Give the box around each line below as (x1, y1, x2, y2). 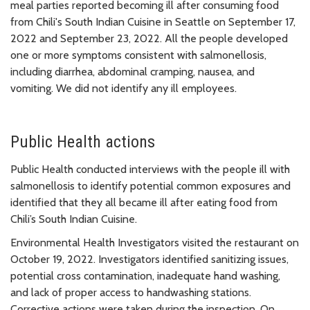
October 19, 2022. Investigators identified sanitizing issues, (10, 252, 289, 266)
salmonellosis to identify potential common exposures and (10, 179, 291, 192)
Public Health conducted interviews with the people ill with (10, 162, 290, 176)
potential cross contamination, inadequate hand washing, (10, 268, 280, 282)
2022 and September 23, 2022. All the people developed (10, 31, 288, 45)
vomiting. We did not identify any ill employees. (10, 81, 237, 95)
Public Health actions (10, 131, 155, 152)
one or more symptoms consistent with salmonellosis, (10, 48, 266, 62)
